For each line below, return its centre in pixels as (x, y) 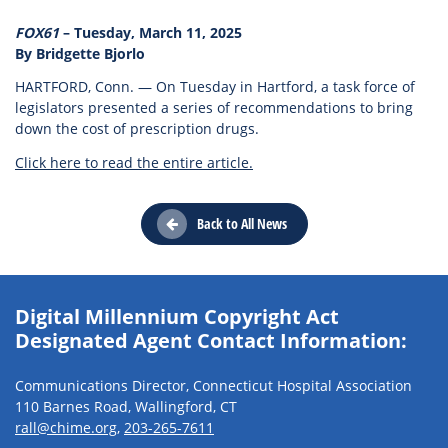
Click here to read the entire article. (134, 162)
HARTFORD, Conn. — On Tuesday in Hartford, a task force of (215, 86)
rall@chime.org (66, 427)
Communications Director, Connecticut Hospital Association (213, 385)
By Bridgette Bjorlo (82, 53)
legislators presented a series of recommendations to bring (214, 107)
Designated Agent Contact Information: (211, 340)
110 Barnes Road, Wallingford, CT (126, 406)
